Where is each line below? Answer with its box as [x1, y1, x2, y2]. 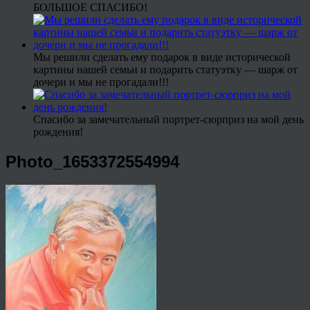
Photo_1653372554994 [6, 152, 179, 171]
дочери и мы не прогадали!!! [33, 75, 169, 88]
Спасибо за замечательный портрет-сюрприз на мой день [33, 113, 304, 125]
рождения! [33, 125, 83, 138]
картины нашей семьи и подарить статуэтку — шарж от [33, 63, 298, 75]
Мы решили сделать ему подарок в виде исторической [33, 51, 291, 63]
